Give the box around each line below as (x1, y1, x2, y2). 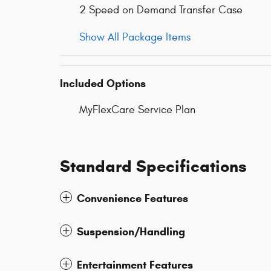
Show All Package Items (79, 31, 191, 44)
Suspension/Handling (77, 225, 185, 239)
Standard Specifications (60, 156, 247, 177)
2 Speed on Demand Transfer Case (79, 4, 243, 17)
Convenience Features (77, 192, 188, 206)
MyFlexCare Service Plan (79, 103, 195, 117)
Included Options (60, 77, 146, 91)
